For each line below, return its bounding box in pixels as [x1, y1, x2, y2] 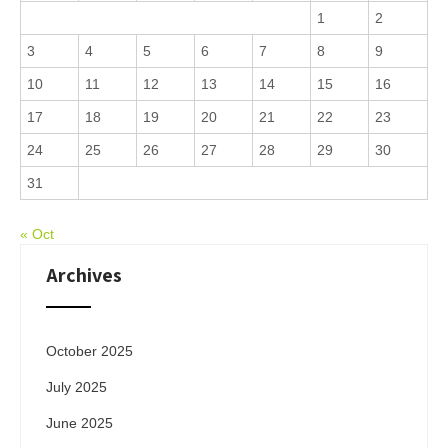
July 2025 [46, 379, 107, 396]
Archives [46, 262, 122, 289]
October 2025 [46, 343, 133, 360]
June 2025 [46, 415, 113, 432]
